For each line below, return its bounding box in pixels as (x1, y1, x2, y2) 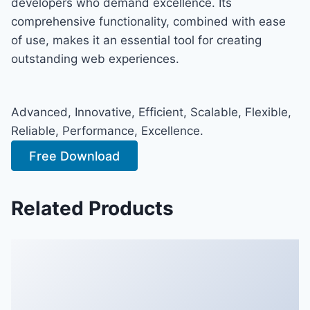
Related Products (11, 196, 174, 220)
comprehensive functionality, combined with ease (11, 14, 286, 28)
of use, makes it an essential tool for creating (11, 33, 262, 47)
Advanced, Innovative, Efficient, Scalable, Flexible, (11, 104, 291, 119)
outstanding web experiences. (11, 51, 179, 66)
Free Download (29, 148, 120, 163)
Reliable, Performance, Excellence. (11, 123, 203, 138)
